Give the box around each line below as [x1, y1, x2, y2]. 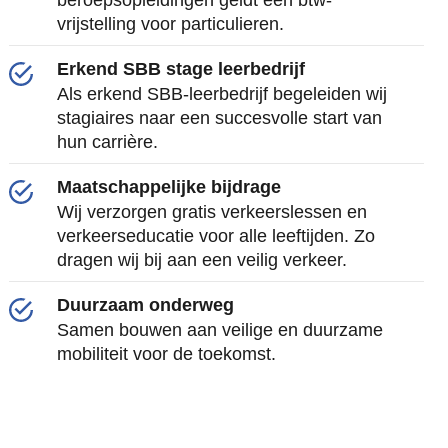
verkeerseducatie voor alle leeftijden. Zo [57, 226, 376, 246]
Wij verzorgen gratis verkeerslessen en [57, 202, 368, 222]
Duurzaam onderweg [57, 295, 235, 315]
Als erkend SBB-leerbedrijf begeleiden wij [57, 84, 388, 104]
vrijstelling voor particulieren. [57, 14, 285, 34]
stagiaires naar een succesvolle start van [57, 108, 383, 128]
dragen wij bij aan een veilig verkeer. [57, 250, 348, 270]
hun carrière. [57, 132, 159, 152]
